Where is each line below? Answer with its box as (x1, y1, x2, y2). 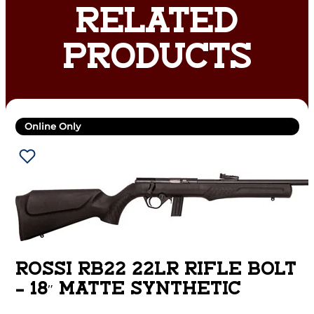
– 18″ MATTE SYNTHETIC (15, 280, 241, 299)
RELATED (76, 8, 238, 41)
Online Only (25, 120, 81, 132)
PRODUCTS (62, 43, 252, 77)
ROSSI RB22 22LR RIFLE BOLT (15, 261, 296, 279)
